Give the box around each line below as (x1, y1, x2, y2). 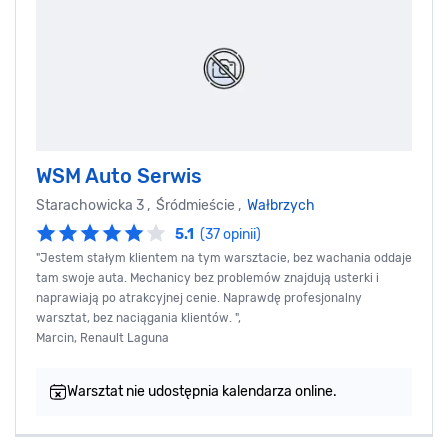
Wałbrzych (247, 197, 315, 215)
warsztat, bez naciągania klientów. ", (36, 311, 241, 326)
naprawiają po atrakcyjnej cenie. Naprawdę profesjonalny (36, 291, 362, 306)
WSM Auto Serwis (36, 164, 202, 189)
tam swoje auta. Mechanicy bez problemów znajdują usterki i (36, 271, 379, 286)
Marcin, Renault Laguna (36, 331, 169, 346)
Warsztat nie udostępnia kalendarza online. (67, 383, 337, 401)
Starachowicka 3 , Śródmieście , (36, 197, 247, 215)
